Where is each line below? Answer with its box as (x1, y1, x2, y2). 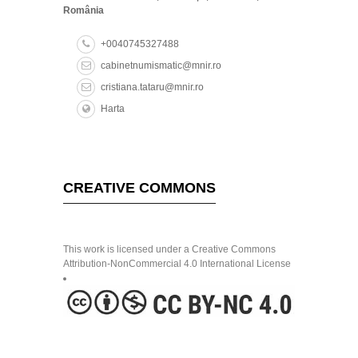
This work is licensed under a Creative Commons (63, 243, 276, 255)
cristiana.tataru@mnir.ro (101, 81, 204, 93)
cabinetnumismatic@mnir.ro (101, 59, 221, 71)
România (63, 4, 104, 16)
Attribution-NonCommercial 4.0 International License (63, 257, 291, 269)
